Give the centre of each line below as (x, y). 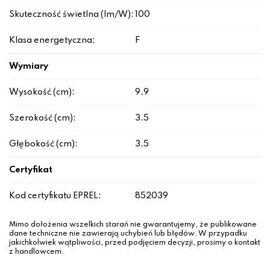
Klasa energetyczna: (52, 41)
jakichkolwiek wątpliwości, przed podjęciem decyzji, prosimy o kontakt (135, 243)
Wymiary (29, 67)
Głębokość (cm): (43, 144)
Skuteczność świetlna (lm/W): (71, 15)
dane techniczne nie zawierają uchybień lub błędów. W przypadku (128, 234)
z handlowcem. (36, 252)
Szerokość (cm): (42, 118)
